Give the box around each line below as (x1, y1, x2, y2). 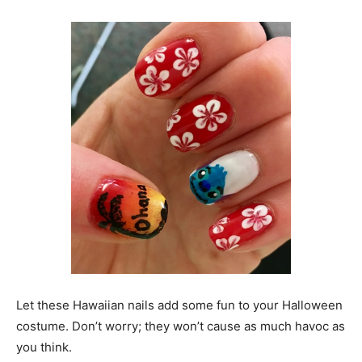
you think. (16, 339, 72, 355)
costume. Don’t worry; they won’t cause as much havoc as (16, 318, 345, 334)
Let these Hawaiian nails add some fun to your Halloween (16, 297, 343, 313)
